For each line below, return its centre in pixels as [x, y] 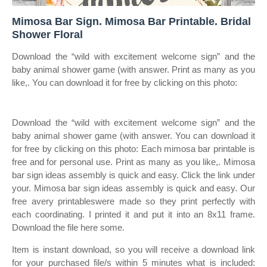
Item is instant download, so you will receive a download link [133, 249]
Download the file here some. [68, 227]
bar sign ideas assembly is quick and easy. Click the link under [133, 175]
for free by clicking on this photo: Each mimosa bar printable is [133, 149]
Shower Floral [47, 35]
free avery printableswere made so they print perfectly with [133, 201]
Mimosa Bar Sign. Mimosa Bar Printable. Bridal [131, 21]
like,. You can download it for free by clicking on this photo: [125, 83]
